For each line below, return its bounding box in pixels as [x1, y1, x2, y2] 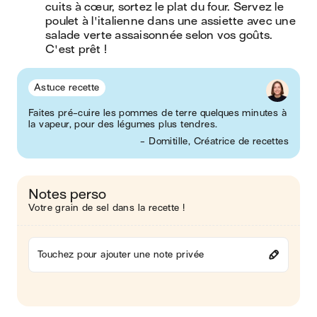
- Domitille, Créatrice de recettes [140, 136, 289, 146]
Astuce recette [34, 82, 100, 93]
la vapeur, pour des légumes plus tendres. [28, 119, 218, 129]
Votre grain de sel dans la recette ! [28, 202, 185, 213]
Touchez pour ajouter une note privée [38, 249, 204, 260]
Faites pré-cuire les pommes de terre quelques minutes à [28, 108, 287, 118]
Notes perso [28, 187, 106, 202]
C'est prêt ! [45, 43, 107, 56]
